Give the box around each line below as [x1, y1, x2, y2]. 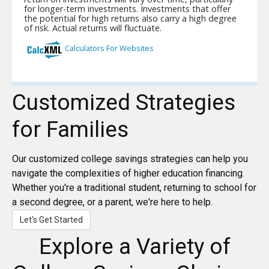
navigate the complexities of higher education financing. [12, 168, 244, 180]
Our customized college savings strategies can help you [12, 153, 248, 165]
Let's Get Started [20, 215, 83, 225]
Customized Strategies [12, 89, 235, 116]
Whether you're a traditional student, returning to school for [12, 182, 256, 194]
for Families [12, 116, 128, 143]
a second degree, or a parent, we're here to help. [12, 196, 213, 208]
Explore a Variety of [38, 234, 231, 260]
